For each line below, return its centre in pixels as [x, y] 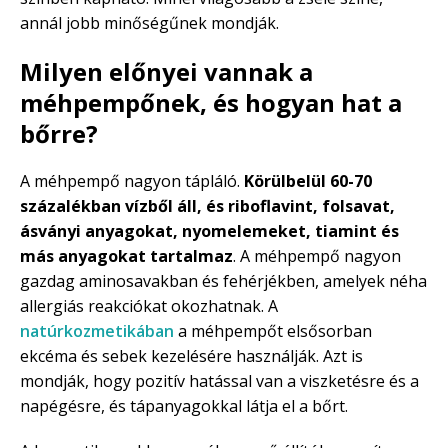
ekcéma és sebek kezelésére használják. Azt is [191, 356]
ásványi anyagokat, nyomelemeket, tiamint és [209, 231]
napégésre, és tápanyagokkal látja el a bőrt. [184, 406]
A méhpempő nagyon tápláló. [132, 181]
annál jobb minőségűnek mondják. [149, 23]
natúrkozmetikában [97, 331]
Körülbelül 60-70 [308, 181]
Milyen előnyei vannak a [166, 72]
